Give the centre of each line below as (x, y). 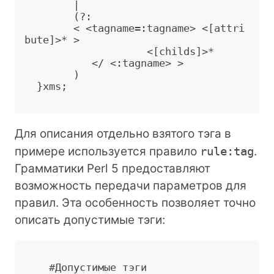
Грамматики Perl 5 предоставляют (113, 168)
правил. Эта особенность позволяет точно (135, 202)
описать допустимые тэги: (90, 220)
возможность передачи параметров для (131, 185)
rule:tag (227, 151)
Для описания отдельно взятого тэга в (123, 133)
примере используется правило (107, 151)
